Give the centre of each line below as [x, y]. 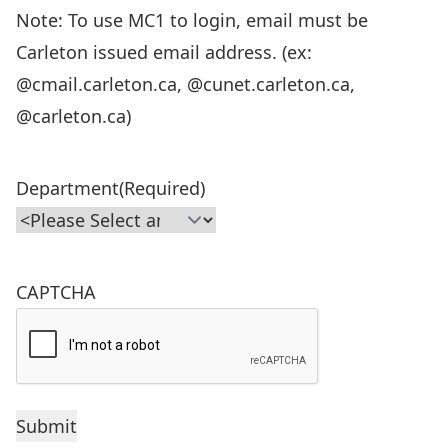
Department [67, 188]
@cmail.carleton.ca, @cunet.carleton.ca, [185, 84]
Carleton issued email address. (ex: [164, 52]
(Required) [162, 188]
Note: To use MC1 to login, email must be [192, 20]
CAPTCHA [56, 292]
